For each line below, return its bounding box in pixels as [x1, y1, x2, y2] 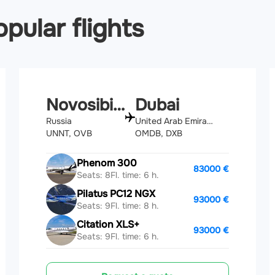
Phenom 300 [77, 156, 137, 169]
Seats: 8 [77, 169, 111, 180]
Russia [46, 115, 72, 127]
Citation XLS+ [77, 217, 140, 231]
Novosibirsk [113, 95, 125, 115]
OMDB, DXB [134, 128, 182, 139]
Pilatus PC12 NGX [77, 187, 156, 200]
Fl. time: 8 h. [110, 199, 160, 211]
